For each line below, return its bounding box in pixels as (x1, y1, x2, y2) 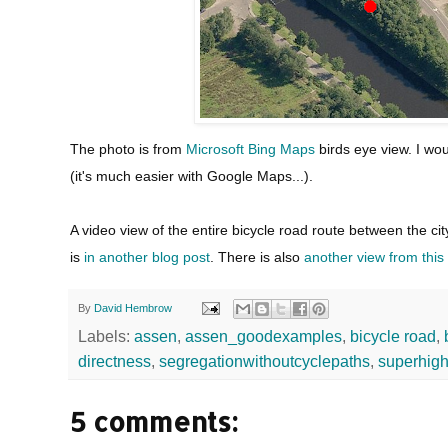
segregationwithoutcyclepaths (159, 353, 370, 371)
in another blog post (84, 249, 210, 265)
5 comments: (70, 405, 238, 440)
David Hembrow (94, 301, 172, 314)
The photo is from (70, 141, 186, 157)
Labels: (78, 328, 134, 346)
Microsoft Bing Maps (186, 141, 315, 157)
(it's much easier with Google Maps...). (70, 168, 313, 184)
